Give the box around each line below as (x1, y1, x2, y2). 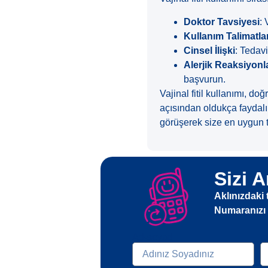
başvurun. (184, 74, 226, 84)
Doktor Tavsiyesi (184, 16, 260, 27)
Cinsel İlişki (184, 45, 236, 56)
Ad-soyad (132, 232, 173, 242)
